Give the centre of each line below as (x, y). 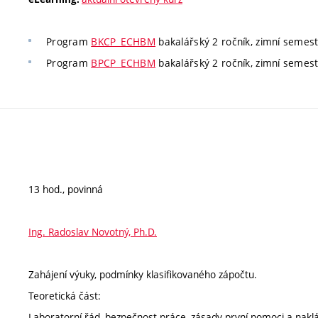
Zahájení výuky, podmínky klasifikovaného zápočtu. (143, 274)
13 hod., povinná (66, 189)
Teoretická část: (65, 295)
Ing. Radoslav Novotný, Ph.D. (93, 231)
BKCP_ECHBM (124, 42)
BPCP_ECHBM (124, 63)
